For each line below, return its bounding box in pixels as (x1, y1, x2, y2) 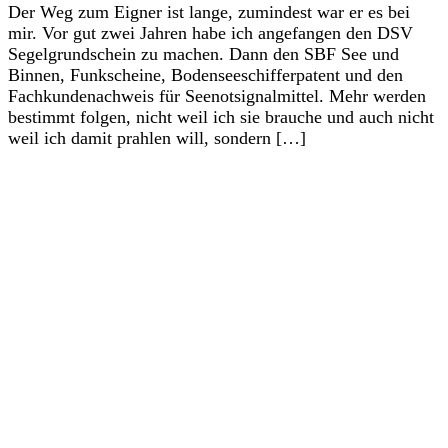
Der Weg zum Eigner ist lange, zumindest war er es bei (8, 2, 410, 23)
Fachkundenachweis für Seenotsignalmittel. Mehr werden (8, 86, 426, 107)
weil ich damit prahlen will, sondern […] (8, 128, 306, 149)
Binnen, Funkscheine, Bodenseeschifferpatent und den (8, 65, 403, 86)
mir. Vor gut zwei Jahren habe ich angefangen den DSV (8, 23, 413, 44)
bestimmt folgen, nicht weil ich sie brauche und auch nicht (8, 107, 434, 128)
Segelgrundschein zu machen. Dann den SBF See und (8, 44, 399, 65)
